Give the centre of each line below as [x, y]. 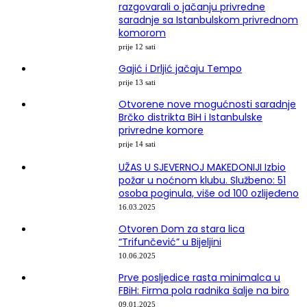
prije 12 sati [137, 46]
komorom [142, 33]
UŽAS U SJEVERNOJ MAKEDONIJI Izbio [202, 167]
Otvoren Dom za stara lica [182, 229]
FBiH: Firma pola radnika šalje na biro [204, 290]
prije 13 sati [137, 82]
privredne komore [161, 130]
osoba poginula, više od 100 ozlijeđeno [209, 193]
